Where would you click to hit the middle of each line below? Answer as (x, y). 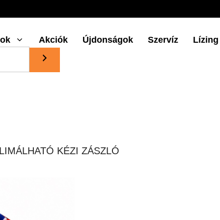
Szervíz (163, 40)
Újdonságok (108, 40)
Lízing (206, 40)
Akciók (54, 40)
